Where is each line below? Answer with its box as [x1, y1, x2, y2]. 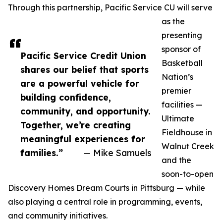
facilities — [162, 100, 203, 110]
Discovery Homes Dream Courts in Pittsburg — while [8, 183, 205, 193]
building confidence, [20, 92, 111, 103]
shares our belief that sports [20, 64, 149, 75]
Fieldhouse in [162, 127, 212, 138]
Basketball [162, 58, 203, 68]
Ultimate [162, 113, 194, 124]
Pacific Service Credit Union [20, 50, 146, 61]
